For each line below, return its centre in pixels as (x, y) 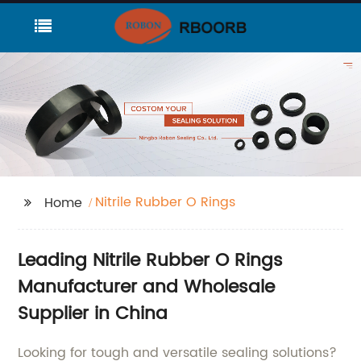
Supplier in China (93, 314)
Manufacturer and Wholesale (147, 287)
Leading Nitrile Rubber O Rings (151, 261)
